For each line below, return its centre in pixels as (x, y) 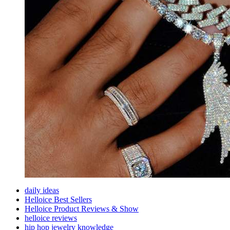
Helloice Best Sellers (58, 200)
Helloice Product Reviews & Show (82, 209)
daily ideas (42, 190)
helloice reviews (51, 218)
